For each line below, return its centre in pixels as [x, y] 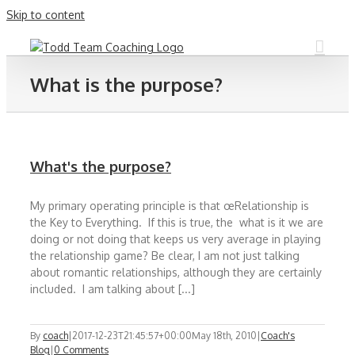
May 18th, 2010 [224, 336]
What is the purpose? [126, 84]
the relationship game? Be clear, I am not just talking [165, 256]
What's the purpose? [101, 166]
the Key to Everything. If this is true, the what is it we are [177, 222]
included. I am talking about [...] [113, 289]
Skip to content [46, 15]
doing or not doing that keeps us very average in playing [176, 239]
